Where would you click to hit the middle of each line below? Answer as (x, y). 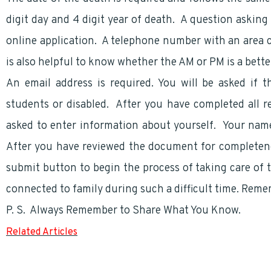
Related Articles (42, 232)
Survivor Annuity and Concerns (83, 254)
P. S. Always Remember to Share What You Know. (123, 211)
